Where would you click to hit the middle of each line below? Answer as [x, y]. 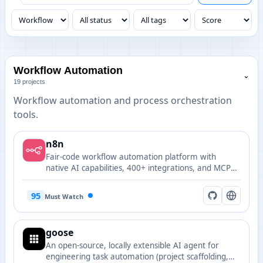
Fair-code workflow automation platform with [131, 157]
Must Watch [64, 196]
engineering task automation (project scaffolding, [137, 257]
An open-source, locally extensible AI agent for [132, 245]
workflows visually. [80, 190]
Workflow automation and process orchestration [123, 100]
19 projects [29, 82]
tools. [26, 114]
